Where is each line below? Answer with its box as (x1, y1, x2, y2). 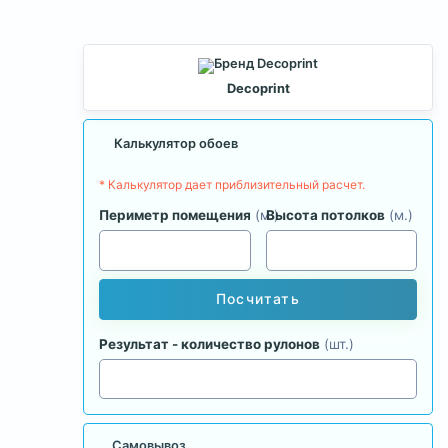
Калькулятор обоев (114, 135, 239, 151)
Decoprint (226, 81, 290, 97)
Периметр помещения (99, 207, 251, 224)
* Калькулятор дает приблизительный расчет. (99, 177, 365, 193)
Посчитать (215, 290, 301, 308)
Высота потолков (265, 207, 385, 224)
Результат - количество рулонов (99, 335, 320, 352)
